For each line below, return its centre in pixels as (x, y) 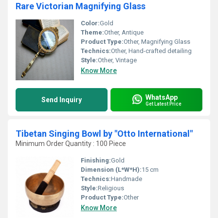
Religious (111, 188)
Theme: (92, 32)
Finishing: (96, 160)
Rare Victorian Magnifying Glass (81, 6)
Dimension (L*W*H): (111, 170)
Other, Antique (124, 32)
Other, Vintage (117, 60)
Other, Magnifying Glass (157, 42)
